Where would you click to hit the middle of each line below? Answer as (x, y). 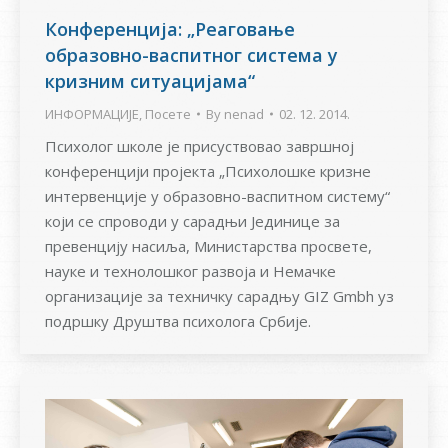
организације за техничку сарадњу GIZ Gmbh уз (219, 295)
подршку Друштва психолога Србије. (178, 320)
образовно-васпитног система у (191, 54)
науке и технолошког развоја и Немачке (190, 270)
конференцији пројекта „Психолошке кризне (208, 170)
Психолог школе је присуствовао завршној (199, 145)
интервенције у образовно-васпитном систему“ (217, 195)
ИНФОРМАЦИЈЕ (92, 113)
